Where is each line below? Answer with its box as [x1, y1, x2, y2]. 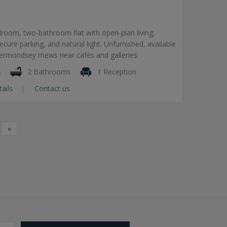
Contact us [32, 83, 70, 93]
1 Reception [95, 66, 136, 77]
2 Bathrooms [25, 66, 71, 77]
